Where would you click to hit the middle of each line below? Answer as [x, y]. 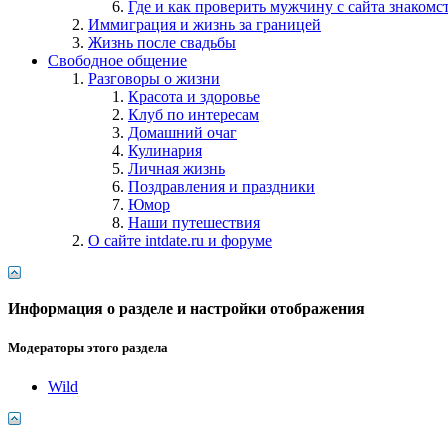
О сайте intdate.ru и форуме [180, 240]
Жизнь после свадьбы [162, 42]
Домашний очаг [182, 132]
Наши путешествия [194, 222]
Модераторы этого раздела [88, 347]
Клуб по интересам [193, 114]
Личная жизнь [176, 168]
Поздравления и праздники [221, 186]
